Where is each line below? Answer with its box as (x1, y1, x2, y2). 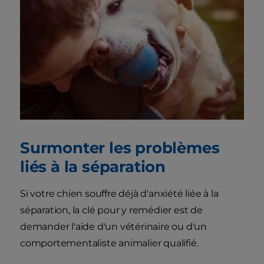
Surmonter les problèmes (20, 138, 220, 157)
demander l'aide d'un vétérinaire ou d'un (20, 221, 207, 233)
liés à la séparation (20, 157, 170, 176)
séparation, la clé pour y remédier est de (20, 204, 203, 216)
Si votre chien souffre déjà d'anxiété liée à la (20, 188, 219, 200)
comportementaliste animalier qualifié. (20, 237, 201, 249)
